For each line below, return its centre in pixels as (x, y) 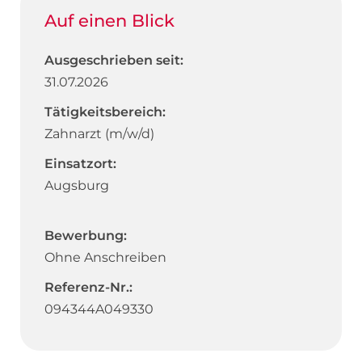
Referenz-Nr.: (88, 287)
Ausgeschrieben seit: (114, 60)
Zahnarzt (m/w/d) (99, 133)
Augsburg (77, 185)
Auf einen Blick (109, 20)
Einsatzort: (80, 163)
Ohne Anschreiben (105, 257)
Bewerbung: (86, 235)
